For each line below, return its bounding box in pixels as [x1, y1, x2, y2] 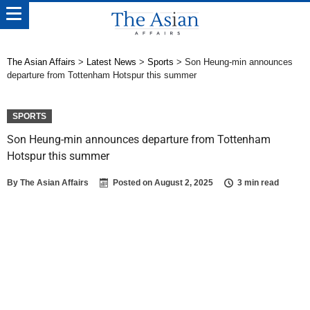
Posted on [113, 178, 154, 188]
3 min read [237, 178, 279, 188]
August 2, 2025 [154, 178, 213, 188]
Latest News [86, 57, 136, 67]
